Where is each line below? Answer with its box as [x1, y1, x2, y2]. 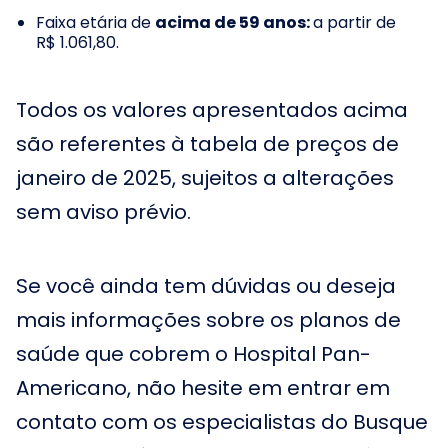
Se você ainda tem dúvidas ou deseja [16, 272, 396, 300]
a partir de [313, 11, 396, 34]
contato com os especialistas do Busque [16, 408, 428, 436]
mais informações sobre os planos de [16, 306, 401, 334]
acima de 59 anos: [155, 11, 313, 34]
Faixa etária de [36, 11, 155, 34]
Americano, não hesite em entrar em [16, 374, 390, 402]
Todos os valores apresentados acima [16, 96, 408, 124]
